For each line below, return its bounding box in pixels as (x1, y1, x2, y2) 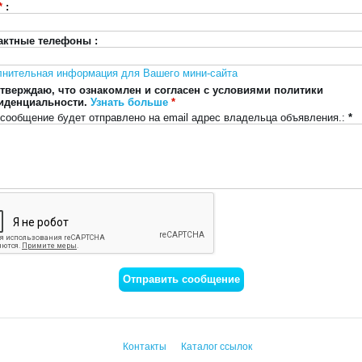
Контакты (122, 341, 169, 352)
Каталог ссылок (180, 341, 252, 352)
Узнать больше (90, 96, 169, 108)
